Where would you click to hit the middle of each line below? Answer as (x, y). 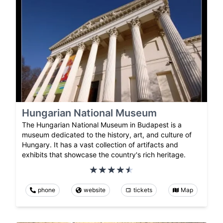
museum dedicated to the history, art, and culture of (107, 135)
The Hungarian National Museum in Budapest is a (102, 125)
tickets (143, 190)
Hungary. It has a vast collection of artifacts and (100, 145)
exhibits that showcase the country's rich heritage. (104, 155)
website (94, 190)
